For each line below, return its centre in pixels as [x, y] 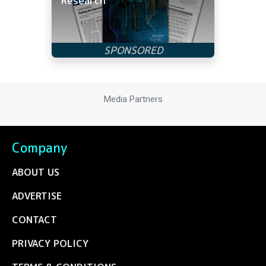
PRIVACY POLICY [50, 243]
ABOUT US [36, 172]
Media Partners [133, 99]
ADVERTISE [37, 196]
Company [39, 148]
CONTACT [34, 219]
